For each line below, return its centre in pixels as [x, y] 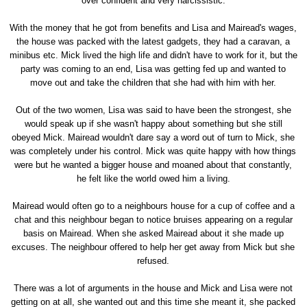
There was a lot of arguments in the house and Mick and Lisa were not [153, 288]
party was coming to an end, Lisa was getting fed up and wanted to [153, 69]
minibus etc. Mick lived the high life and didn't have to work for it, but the [153, 55]
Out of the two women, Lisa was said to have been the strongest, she [153, 110]
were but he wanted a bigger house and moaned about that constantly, [153, 164]
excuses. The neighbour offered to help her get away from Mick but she [153, 247]
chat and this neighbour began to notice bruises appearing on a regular [153, 219]
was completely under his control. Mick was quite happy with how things [153, 151]
